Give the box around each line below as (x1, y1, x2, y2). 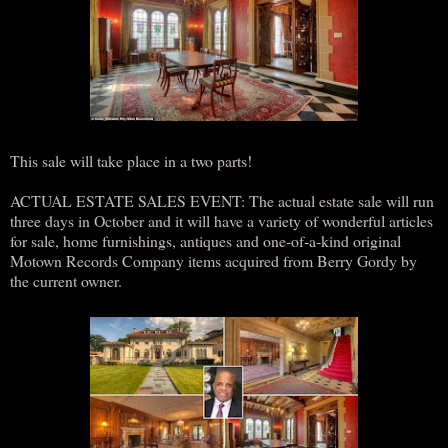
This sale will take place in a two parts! (10, 149, 252, 171)
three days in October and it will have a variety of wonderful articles (10, 209, 433, 231)
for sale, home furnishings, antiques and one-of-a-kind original (10, 229, 401, 251)
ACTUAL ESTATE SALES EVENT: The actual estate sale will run (10, 189, 434, 211)
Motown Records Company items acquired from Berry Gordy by (10, 249, 417, 271)
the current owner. (10, 269, 122, 291)
